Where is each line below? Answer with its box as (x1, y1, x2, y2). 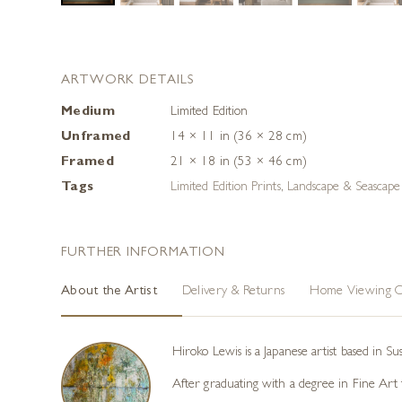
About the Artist (61, 285, 157, 299)
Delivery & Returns (181, 285, 285, 299)
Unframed (61, 131, 131, 144)
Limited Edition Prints (170, 181, 281, 195)
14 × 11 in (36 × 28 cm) (170, 131, 307, 144)
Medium (61, 106, 115, 119)
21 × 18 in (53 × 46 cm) (170, 156, 307, 170)
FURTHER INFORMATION (61, 247, 226, 260)
